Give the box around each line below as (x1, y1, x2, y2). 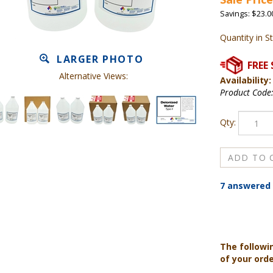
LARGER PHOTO (53, 52, 144, 66)
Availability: (219, 74, 271, 86)
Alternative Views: (59, 70, 128, 82)
